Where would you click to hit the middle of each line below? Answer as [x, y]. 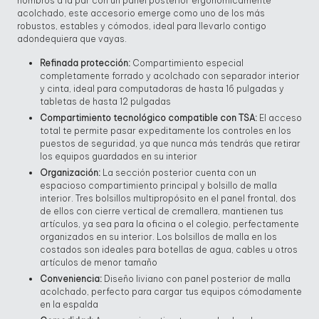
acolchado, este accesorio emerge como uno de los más [141, 13]
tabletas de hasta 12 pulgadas [105, 101]
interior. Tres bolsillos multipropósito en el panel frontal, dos [168, 199]
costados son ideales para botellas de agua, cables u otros [169, 250]
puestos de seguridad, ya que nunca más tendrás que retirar [170, 144]
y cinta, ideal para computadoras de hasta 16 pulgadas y [162, 88]
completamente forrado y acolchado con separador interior [170, 75]
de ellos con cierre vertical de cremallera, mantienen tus [162, 211]
